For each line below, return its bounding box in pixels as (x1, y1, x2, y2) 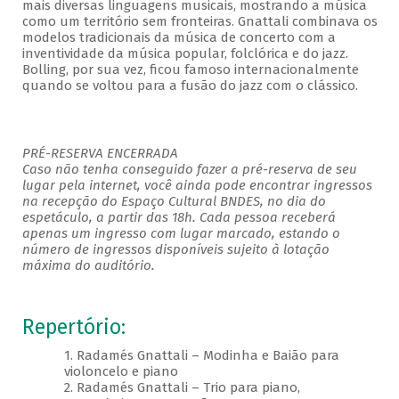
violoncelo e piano (63, 363, 182, 380)
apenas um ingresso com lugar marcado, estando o (21, 225, 340, 242)
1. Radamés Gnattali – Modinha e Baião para (63, 347, 339, 364)
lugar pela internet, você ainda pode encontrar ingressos (21, 177, 372, 194)
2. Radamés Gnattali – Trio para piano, (63, 379, 300, 396)
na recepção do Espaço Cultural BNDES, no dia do (21, 193, 326, 210)
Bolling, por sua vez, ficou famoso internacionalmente (21, 61, 359, 78)
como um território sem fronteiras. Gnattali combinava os (21, 13, 378, 30)
